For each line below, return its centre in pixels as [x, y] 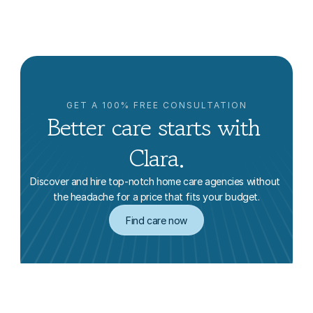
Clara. [156, 158]
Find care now [156, 220]
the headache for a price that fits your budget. [156, 197]
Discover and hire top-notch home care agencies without [155, 181]
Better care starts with [153, 128]
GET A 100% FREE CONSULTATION [156, 105]
